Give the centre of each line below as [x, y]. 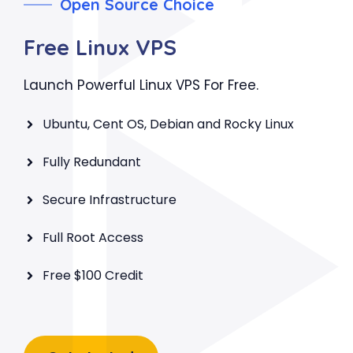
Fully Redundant [92, 162]
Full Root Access [93, 238]
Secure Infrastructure [110, 200]
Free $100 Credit [93, 275]
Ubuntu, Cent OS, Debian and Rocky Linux [168, 124]
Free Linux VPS [100, 47]
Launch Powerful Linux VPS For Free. [141, 85]
